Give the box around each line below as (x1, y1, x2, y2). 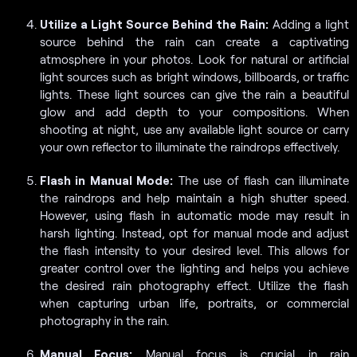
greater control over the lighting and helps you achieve (40, 260, 349, 275)
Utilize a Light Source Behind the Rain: (40, 16, 269, 31)
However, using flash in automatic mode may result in (40, 207, 349, 222)
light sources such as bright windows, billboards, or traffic (40, 69, 349, 84)
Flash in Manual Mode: (40, 172, 174, 187)
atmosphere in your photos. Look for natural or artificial (40, 51, 349, 66)
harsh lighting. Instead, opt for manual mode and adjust (40, 225, 349, 240)
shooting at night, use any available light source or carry (40, 121, 349, 136)
